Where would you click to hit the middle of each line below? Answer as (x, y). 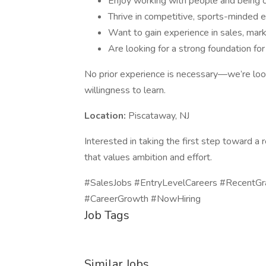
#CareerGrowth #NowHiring (142, 199)
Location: (106, 116)
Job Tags (107, 215)
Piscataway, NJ (159, 116)
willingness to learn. (125, 90)
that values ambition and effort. (148, 157)
